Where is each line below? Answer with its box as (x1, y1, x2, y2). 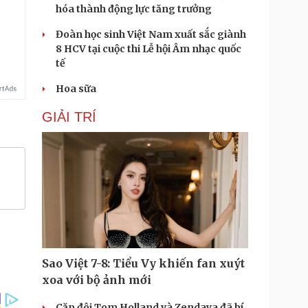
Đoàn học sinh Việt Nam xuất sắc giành (56, 28, 246, 41)
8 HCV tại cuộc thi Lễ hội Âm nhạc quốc (56, 43, 241, 55)
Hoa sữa (56, 82, 96, 95)
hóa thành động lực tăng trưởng (56, 3, 212, 15)
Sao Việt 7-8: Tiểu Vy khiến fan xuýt (42, 256, 245, 270)
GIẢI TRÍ (42, 109, 96, 124)
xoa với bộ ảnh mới (42, 273, 151, 287)
